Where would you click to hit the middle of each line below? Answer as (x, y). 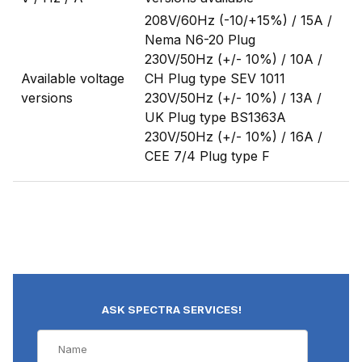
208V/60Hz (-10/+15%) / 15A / (238, 21)
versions (47, 98)
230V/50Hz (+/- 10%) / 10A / (234, 59)
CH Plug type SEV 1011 (215, 79)
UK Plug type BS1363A (215, 118)
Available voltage (73, 79)
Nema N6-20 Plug (200, 40)
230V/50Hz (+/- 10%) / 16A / (234, 137)
